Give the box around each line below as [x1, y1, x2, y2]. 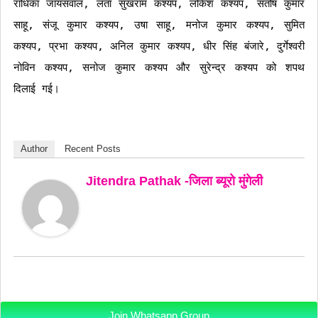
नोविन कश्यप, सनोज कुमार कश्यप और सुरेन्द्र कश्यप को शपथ [13, 61, 305, 74]
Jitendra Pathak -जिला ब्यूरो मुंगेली [86, 174, 263, 188]
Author [21, 143, 48, 154]
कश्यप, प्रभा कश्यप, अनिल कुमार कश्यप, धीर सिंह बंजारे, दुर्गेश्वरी [13, 40, 305, 53]
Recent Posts [65, 143, 121, 154]
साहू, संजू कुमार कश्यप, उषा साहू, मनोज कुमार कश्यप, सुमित [13, 18, 305, 31]
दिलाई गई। [13, 82, 60, 95]
